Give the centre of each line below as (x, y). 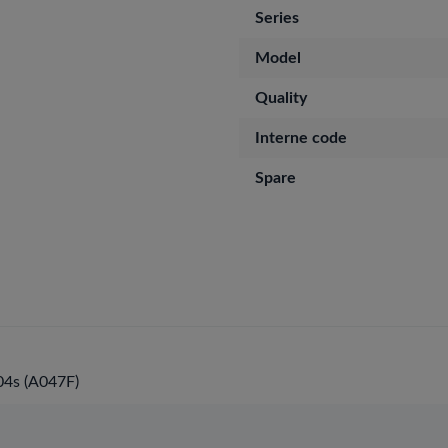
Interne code (301, 138)
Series (277, 18)
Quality (281, 98)
